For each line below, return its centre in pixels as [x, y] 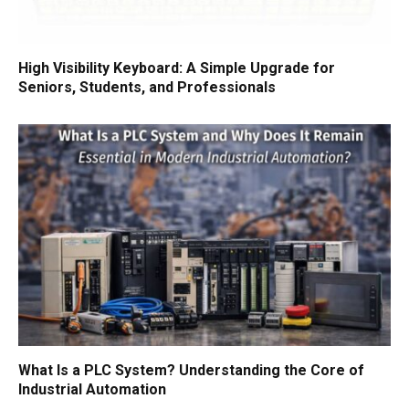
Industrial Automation [92, 389]
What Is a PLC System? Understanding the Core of [191, 370]
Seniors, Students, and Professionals [147, 88]
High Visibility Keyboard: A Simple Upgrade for [177, 68]
